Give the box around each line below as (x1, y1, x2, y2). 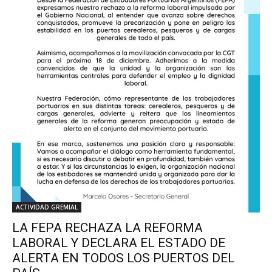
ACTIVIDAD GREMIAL (16, 203, 78, 212)
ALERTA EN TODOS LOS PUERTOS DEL (12, 251, 235, 266)
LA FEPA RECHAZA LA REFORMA (12, 220, 203, 236)
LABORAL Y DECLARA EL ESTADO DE (12, 236, 225, 251)
